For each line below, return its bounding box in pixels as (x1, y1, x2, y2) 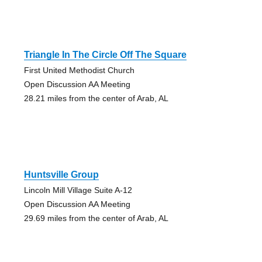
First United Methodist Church (23, 65, 135, 75)
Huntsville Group (23, 169, 99, 180)
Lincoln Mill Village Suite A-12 (23, 185, 132, 195)
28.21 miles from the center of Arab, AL (23, 93, 168, 103)
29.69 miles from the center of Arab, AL (23, 213, 168, 223)
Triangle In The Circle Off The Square (23, 49, 187, 60)
